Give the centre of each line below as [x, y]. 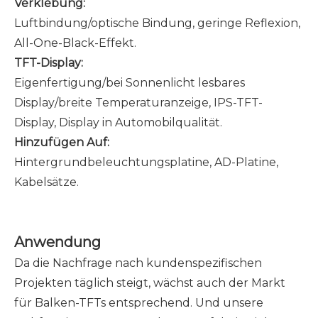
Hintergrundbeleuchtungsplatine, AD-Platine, [146, 162]
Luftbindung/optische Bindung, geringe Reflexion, [157, 23]
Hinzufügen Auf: [63, 142]
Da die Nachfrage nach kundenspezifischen [138, 263]
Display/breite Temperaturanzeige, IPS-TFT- [138, 103]
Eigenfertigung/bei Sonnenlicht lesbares [130, 83]
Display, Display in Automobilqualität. [118, 122]
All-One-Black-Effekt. [75, 43]
